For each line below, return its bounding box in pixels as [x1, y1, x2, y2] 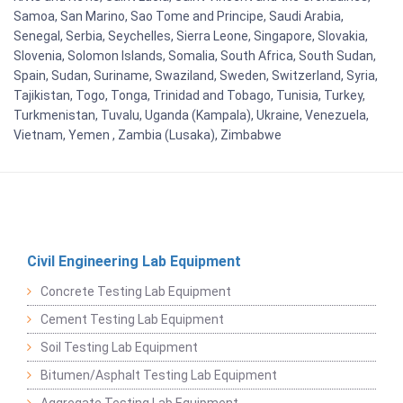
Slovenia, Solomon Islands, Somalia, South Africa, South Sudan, [13, 48, 376, 63]
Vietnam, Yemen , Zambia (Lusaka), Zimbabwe [13, 127, 282, 142]
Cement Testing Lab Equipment [40, 311, 224, 327]
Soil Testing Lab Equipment [40, 339, 198, 354]
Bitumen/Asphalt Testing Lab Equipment [40, 367, 277, 382]
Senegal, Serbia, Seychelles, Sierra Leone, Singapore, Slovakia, [13, 28, 368, 43]
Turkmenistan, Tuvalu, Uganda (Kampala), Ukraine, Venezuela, [13, 107, 369, 122]
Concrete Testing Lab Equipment [40, 283, 231, 299]
